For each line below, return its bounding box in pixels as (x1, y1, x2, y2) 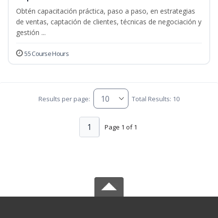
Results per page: (38, 94, 90, 103)
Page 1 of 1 (104, 122, 137, 131)
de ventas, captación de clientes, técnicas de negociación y (16, 17, 201, 27)
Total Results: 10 (132, 94, 180, 103)
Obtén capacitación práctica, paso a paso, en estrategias (16, 6, 195, 16)
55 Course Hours (24, 49, 69, 58)
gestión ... (16, 28, 46, 37)
